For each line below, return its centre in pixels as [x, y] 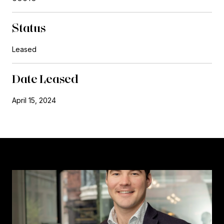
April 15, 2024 [34, 100]
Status [29, 27]
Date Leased [45, 78]
